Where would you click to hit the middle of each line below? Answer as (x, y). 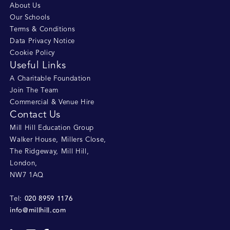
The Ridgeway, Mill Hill (48, 152)
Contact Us (35, 115)
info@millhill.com (38, 211)
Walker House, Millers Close (57, 140)
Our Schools (30, 18)
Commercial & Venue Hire (52, 103)
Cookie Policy (32, 53)
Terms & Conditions (43, 30)
